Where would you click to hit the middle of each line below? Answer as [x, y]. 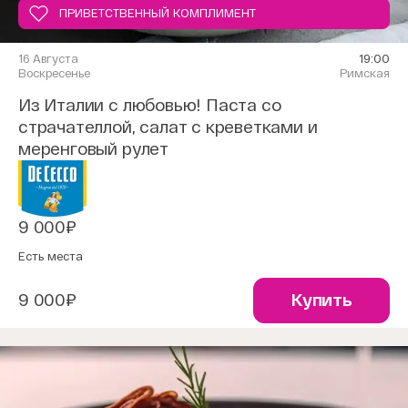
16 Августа [48, 58]
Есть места [51, 256]
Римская [365, 73]
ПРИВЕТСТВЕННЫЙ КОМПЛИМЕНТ [158, 13]
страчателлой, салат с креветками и [168, 127]
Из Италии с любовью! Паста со [150, 105]
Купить [321, 301]
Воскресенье [54, 73]
